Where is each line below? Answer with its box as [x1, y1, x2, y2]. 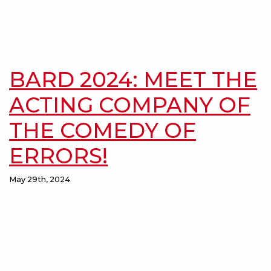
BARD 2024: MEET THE [9, 67, 257, 93]
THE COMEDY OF [9, 117, 196, 143]
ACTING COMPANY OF [9, 92, 250, 118]
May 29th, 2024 [9, 175, 70, 184]
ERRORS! [9, 143, 108, 169]
